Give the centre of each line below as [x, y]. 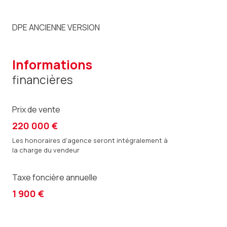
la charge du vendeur [46, 150]
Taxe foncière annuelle [55, 178]
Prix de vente [36, 110]
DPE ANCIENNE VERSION [56, 28]
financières [43, 80]
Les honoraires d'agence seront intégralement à [90, 141]
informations [54, 65]
